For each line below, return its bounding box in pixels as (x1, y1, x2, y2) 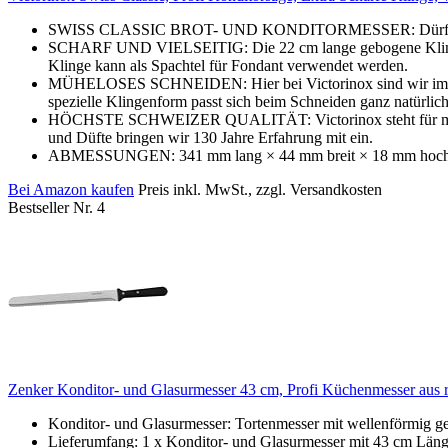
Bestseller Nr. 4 (8, 198, 105, 216)
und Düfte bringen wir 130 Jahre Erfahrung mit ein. (48, 128, 373, 146)
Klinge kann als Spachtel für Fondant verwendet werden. (48, 56, 408, 74)
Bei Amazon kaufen (8, 180, 134, 198)
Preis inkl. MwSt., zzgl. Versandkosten (138, 180, 382, 198)
